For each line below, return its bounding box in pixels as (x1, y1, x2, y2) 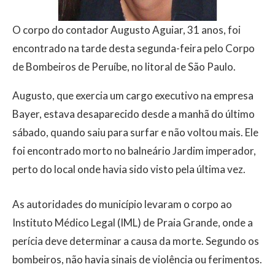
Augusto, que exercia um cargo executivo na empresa (12, 89, 254, 103)
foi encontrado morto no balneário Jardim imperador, (12, 144, 256, 158)
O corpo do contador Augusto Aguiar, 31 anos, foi (12, 23, 241, 37)
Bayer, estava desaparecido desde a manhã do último (12, 107, 255, 121)
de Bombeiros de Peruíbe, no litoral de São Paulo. (12, 60, 236, 74)
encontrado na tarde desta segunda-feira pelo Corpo (12, 42, 255, 55)
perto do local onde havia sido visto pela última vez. (12, 163, 246, 176)
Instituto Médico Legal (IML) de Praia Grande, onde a (12, 216, 253, 230)
